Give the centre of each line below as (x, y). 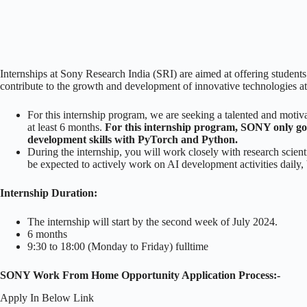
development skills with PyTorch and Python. (133, 139)
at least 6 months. (66, 127)
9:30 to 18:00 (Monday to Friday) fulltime (118, 246)
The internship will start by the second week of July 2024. (152, 221)
